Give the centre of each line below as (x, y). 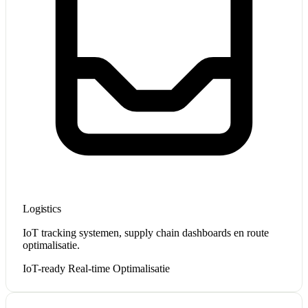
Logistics (42, 208)
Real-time (89, 268)
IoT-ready (44, 268)
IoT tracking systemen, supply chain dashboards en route (146, 232)
